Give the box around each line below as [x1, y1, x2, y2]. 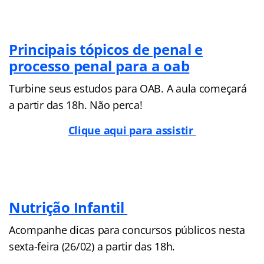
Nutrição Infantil [9, 197, 128, 217]
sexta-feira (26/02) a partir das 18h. [9, 239, 176, 253]
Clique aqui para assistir [68, 123, 196, 137]
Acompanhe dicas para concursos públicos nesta [9, 222, 245, 237]
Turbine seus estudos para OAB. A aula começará [9, 81, 247, 95]
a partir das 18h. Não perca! [9, 97, 143, 112]
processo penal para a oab [9, 55, 190, 75]
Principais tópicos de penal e [9, 39, 203, 59]
